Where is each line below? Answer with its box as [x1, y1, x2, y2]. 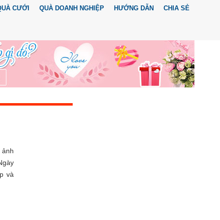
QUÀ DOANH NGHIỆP [39, 4, 104, 12]
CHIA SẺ [164, 4, 190, 12]
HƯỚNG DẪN [114, 4, 154, 12]
